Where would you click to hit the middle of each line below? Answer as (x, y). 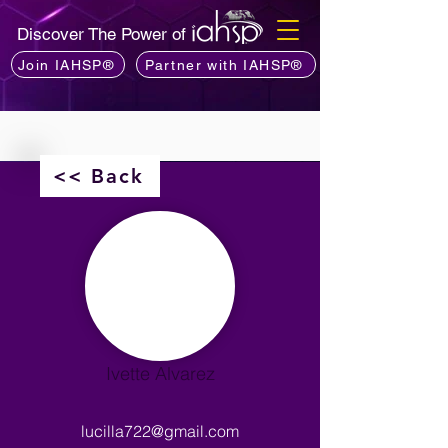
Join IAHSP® (66, 64)
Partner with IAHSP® (224, 64)
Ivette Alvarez (160, 373)
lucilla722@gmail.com (160, 431)
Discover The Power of (104, 34)
